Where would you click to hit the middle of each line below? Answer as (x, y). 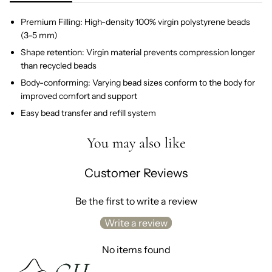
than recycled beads (59, 66)
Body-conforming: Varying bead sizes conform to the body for (138, 83)
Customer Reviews (136, 173)
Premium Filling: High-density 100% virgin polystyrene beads (135, 22)
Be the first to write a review (136, 201)
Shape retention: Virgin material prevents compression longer (138, 53)
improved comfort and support (79, 96)
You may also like (136, 143)
